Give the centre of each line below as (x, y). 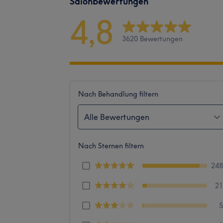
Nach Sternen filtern (111, 146)
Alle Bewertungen (117, 117)
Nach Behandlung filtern (118, 94)
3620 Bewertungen (152, 39)
